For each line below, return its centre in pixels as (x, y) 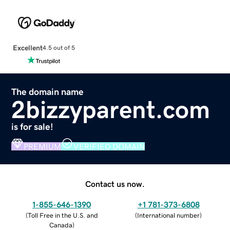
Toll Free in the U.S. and (63, 215)
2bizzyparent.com (111, 109)
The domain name (48, 92)
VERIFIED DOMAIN (109, 146)
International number (168, 215)
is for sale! (33, 127)
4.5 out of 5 (59, 48)
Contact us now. (115, 184)
